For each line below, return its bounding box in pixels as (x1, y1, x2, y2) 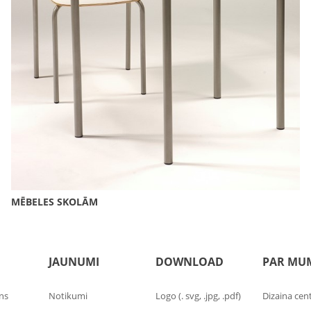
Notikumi (49, 289, 88, 303)
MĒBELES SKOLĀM (11, 195, 98, 209)
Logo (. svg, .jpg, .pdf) (155, 289, 241, 303)
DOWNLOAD (155, 254, 224, 270)
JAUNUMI (49, 254, 100, 270)
